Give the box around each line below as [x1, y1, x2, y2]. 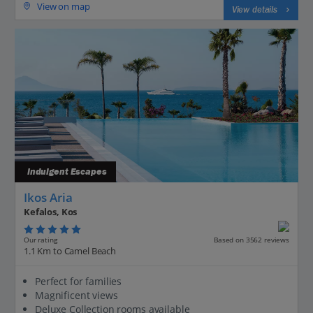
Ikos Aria [24, 189, 73, 205]
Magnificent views [35, 289, 118, 303]
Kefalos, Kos [24, 205, 78, 219]
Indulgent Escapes [24, 166, 107, 177]
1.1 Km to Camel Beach [24, 245, 117, 258]
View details [231, 3, 277, 15]
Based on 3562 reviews [213, 235, 289, 245]
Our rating [24, 234, 57, 245]
